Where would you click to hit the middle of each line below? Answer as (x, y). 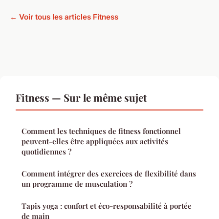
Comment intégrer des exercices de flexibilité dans (109, 174)
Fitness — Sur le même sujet (81, 98)
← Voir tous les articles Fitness (64, 17)
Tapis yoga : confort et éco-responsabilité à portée (107, 206)
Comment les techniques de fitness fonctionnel (101, 131)
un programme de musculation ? (77, 184)
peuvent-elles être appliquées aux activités (95, 142)
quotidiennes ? (46, 152)
